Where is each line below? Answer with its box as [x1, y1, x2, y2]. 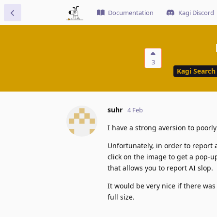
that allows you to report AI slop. [108, 163, 213, 172]
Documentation [108, 8, 154, 17]
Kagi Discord [178, 8, 214, 17]
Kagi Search [177, 66, 216, 76]
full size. [108, 192, 135, 201]
